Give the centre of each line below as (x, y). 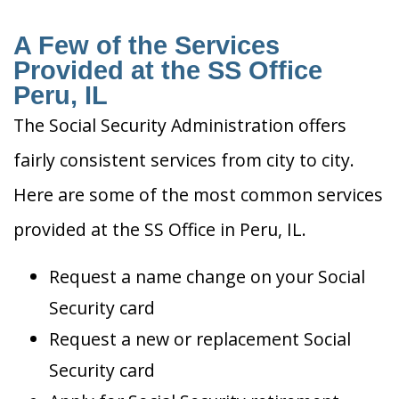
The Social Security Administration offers (180, 126)
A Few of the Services (147, 46)
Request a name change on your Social (207, 277)
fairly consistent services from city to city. (184, 160)
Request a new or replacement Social (200, 339)
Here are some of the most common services (198, 195)
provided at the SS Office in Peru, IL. (160, 230)
